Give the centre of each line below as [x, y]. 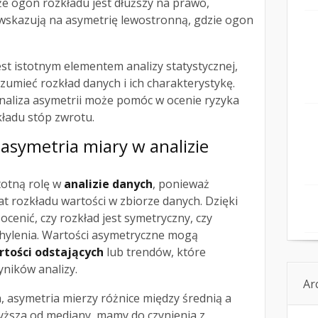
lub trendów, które [155, 252]
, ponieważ [181, 184]
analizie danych [108, 184]
